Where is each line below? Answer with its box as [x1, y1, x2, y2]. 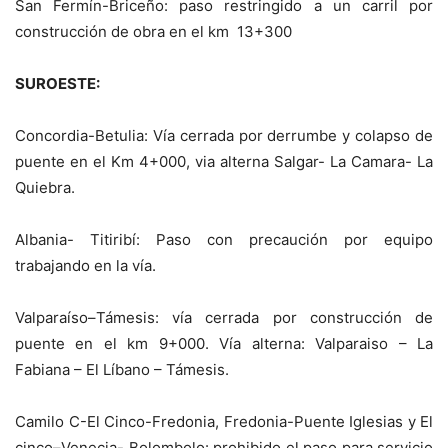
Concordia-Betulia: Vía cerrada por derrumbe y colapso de [15, 126, 433, 146]
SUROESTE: [15, 74, 100, 94]
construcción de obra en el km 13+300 [15, 22, 292, 42]
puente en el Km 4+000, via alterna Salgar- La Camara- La [15, 152, 433, 172]
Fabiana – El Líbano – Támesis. [15, 360, 229, 380]
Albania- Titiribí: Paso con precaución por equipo [15, 230, 433, 250]
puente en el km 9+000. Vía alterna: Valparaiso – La [15, 334, 433, 354]
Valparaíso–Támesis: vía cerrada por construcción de [15, 308, 433, 328]
